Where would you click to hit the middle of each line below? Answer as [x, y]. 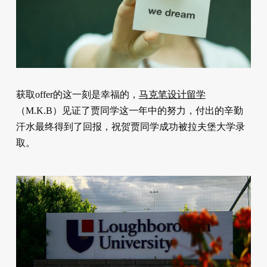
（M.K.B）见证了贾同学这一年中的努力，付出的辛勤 [129, 110]
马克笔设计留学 [172, 94]
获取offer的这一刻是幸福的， [77, 94]
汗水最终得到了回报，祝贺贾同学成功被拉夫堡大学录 [130, 126]
